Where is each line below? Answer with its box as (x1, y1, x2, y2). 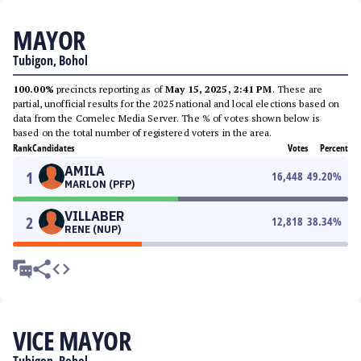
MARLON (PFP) (64, 178, 135, 190)
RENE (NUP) (64, 223, 121, 235)
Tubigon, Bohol (13, 52, 88, 69)
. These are (272, 83, 322, 95)
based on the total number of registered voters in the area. (13, 127, 272, 139)
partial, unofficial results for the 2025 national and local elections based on (13, 98, 340, 110)
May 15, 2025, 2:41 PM (165, 83, 272, 95)
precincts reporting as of (53, 83, 166, 95)
